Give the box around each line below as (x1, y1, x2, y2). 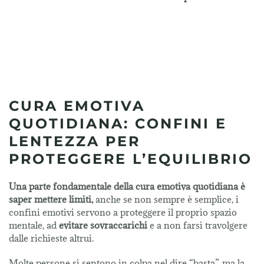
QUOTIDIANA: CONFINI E (9, 115, 227, 133)
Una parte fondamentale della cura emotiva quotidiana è (9, 180, 245, 193)
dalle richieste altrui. (9, 232, 94, 245)
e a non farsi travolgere (147, 219, 247, 232)
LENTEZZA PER (9, 133, 140, 150)
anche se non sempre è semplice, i (93, 193, 239, 206)
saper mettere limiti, (9, 193, 93, 206)
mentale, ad (9, 219, 59, 232)
